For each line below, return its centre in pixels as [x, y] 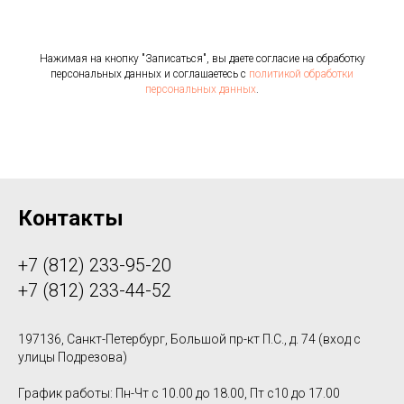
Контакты [71, 219]
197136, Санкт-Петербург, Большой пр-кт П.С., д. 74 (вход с [189, 340]
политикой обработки [301, 74]
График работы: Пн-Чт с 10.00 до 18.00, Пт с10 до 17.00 [179, 394]
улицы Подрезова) [73, 358]
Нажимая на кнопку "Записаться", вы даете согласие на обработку [202, 59]
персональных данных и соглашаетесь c [150, 74]
